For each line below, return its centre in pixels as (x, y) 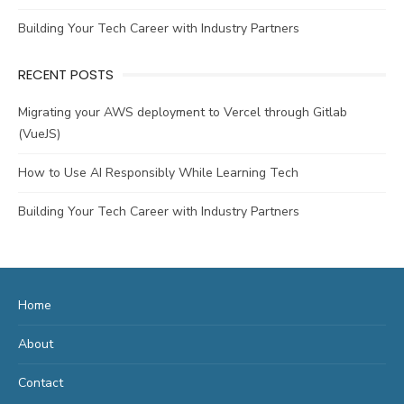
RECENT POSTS (66, 74)
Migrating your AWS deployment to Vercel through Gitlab (183, 112)
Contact (41, 382)
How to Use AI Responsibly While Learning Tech (158, 172)
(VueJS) (39, 133)
